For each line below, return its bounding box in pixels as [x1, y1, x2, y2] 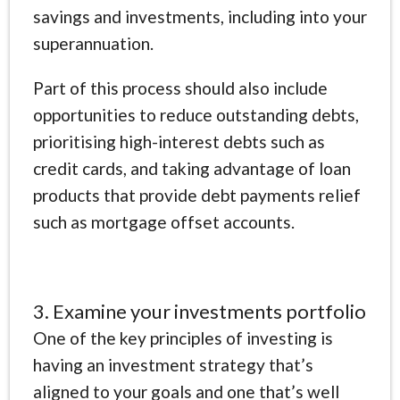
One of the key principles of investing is [32, 327, 333, 348]
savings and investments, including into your [32, 5, 367, 27]
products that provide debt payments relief [32, 184, 361, 205]
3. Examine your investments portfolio [32, 298, 366, 323]
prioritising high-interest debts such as [32, 130, 325, 152]
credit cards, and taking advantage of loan [32, 157, 351, 179]
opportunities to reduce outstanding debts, [32, 104, 359, 125]
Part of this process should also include [32, 77, 328, 98]
